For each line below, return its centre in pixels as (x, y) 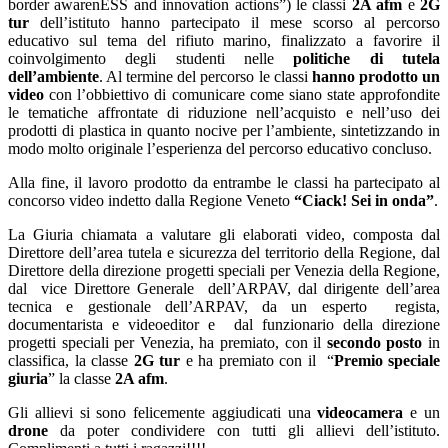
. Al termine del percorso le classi (205, 77)
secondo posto (377, 343)
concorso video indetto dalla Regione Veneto (151, 201)
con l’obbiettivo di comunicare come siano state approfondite (244, 95)
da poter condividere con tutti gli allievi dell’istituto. (250, 431)
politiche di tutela (367, 59)
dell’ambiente (53, 77)
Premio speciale (386, 361)
